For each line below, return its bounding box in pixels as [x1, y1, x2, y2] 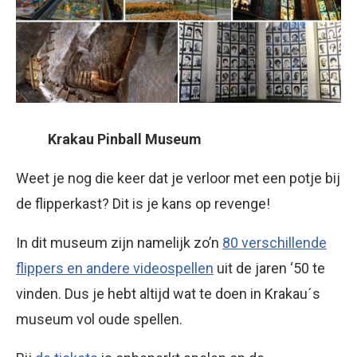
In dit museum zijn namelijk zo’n [16, 233, 222, 251]
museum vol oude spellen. [16, 310, 182, 328]
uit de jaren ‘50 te [214, 259, 325, 277]
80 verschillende [222, 233, 327, 251]
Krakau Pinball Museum [48, 130, 202, 147]
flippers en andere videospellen [16, 259, 214, 277]
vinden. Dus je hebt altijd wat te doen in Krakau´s [16, 284, 320, 302]
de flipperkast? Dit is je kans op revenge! [16, 194, 270, 212]
